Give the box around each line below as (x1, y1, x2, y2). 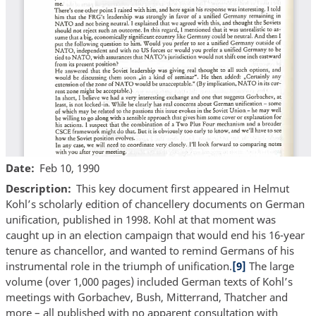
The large (245, 259, 294, 274)
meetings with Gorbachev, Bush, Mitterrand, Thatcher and (5, 290, 288, 305)
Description (5, 181, 68, 196)
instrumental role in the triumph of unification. (5, 259, 232, 274)
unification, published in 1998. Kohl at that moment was (5, 212, 276, 227)
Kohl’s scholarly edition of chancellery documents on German (5, 197, 305, 212)
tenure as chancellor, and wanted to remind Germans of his (5, 243, 294, 258)
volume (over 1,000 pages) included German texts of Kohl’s (5, 274, 293, 289)
